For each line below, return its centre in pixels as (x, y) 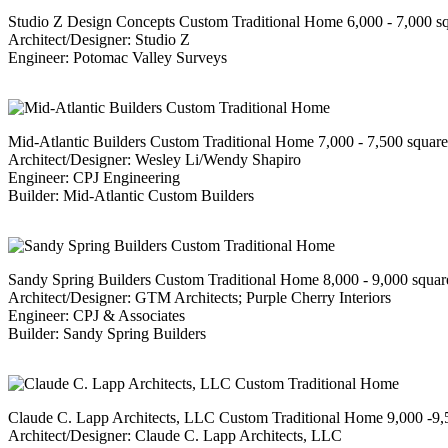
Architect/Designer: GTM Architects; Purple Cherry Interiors (199, 298)
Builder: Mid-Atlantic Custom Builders (131, 196)
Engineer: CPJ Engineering (94, 178)
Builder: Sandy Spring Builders (107, 334)
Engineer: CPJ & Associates (96, 316)
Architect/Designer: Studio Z (99, 40)
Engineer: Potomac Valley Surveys (117, 58)
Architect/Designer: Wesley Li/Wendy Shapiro (154, 160)
